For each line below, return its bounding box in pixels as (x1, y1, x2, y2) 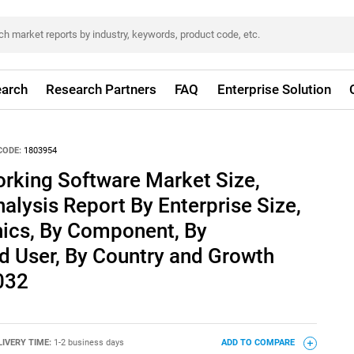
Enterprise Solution (217, 81, 331, 97)
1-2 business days (53, 337, 124, 348)
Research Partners (46, 81, 157, 97)
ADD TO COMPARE (220, 337, 297, 348)
